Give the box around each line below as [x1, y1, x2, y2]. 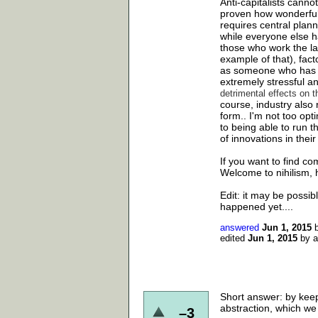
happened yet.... [220, 200, 293, 212]
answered [220, 221, 259, 233]
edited [220, 232, 245, 243]
